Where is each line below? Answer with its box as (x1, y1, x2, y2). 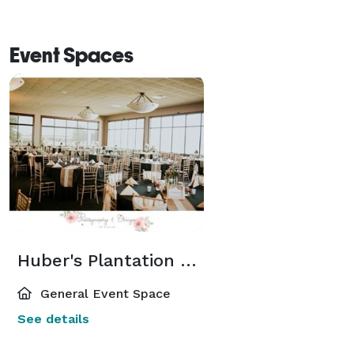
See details (17, 311, 89, 326)
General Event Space (36, 285, 171, 301)
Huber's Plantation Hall (180, 250, 197, 270)
